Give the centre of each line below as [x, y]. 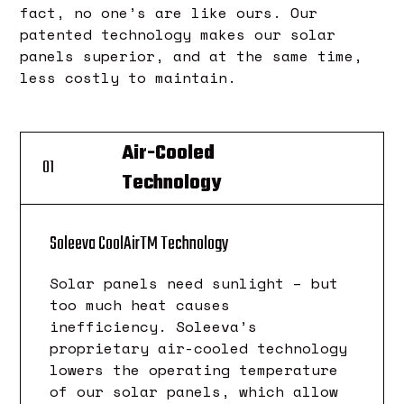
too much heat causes [140, 305]
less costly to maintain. [129, 78]
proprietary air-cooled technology [199, 349]
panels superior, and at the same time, [192, 56]
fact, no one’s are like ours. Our [169, 13]
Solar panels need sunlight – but [194, 284]
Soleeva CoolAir [95, 244]
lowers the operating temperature [194, 370]
